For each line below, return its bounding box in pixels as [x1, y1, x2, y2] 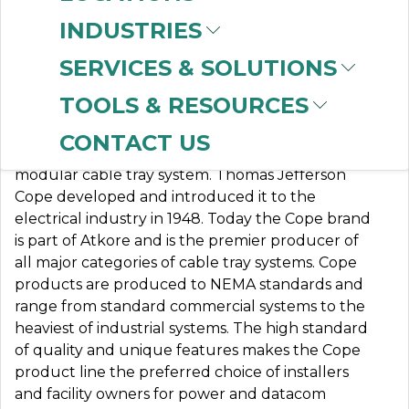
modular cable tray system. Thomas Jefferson [15, 165, 346, 184]
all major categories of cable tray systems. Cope [15, 253, 357, 271]
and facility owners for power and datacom [15, 384, 326, 403]
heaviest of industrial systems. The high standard [15, 319, 368, 337]
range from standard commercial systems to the [15, 297, 365, 315]
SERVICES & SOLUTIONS [59, 55, 337, 81]
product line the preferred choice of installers [15, 362, 349, 381]
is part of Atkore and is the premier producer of [15, 231, 359, 249]
